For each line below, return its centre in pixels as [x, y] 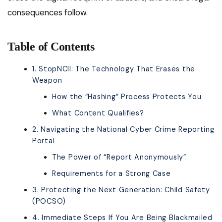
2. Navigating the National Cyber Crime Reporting [123, 130]
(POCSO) [49, 201]
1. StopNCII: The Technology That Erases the [114, 69]
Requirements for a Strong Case [111, 174]
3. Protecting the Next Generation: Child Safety [121, 190]
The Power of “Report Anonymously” [119, 157]
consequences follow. [48, 13]
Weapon [47, 81]
